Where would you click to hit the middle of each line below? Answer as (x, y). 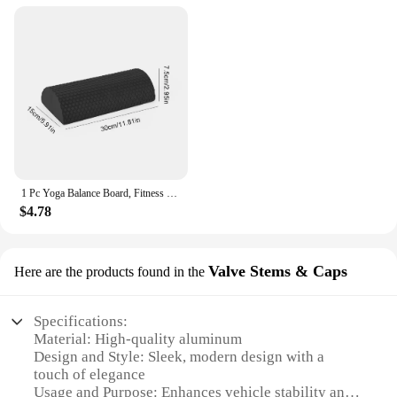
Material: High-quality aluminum (138, 339)
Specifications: (81, 322)
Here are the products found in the (109, 272)
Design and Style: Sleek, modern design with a (179, 357)
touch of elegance (90, 375)
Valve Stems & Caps (278, 272)
